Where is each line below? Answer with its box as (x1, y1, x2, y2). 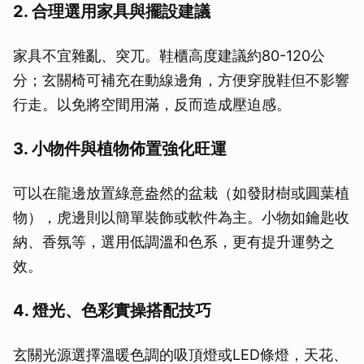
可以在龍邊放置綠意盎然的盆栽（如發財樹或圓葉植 (13, 184, 349, 202)
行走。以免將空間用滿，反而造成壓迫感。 (13, 96, 291, 114)
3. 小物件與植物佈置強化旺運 (13, 139, 227, 159)
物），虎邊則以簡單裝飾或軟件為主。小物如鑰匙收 (13, 209, 349, 227)
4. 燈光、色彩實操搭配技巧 (13, 301, 211, 321)
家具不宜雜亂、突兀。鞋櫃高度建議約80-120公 (13, 47, 325, 65)
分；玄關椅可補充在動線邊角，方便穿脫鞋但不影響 (13, 71, 349, 89)
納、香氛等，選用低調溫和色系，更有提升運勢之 (13, 233, 335, 251)
